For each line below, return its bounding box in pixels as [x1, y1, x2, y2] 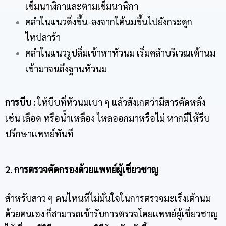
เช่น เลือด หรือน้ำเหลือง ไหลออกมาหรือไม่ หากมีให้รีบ [5, 111, 210, 124]
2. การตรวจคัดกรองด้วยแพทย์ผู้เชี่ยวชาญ [5, 163, 158, 175]
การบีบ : [5, 96, 35, 108]
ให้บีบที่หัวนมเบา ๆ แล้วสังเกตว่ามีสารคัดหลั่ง [35, 96, 205, 108]
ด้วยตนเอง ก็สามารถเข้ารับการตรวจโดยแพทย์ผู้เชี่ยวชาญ [5, 207, 218, 219]
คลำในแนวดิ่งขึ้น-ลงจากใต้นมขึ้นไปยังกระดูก [25, 15, 192, 27]
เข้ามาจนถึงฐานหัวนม [25, 62, 107, 74]
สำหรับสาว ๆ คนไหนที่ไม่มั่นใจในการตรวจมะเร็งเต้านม [5, 192, 211, 204]
